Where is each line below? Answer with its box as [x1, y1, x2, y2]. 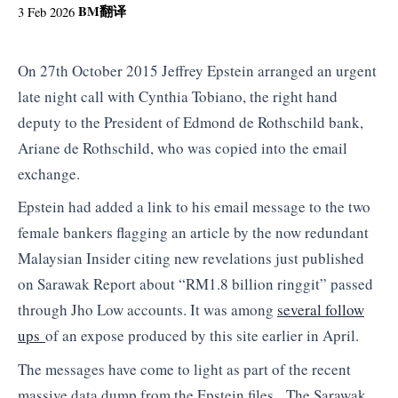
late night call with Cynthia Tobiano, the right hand [18, 85, 338, 107]
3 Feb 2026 [18, 3, 75, 20]
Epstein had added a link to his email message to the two [18, 196, 370, 218]
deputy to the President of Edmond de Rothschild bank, [18, 111, 363, 132]
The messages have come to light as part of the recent [18, 358, 351, 379]
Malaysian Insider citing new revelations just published [18, 248, 364, 269]
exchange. [18, 163, 80, 184]
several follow [277, 299, 364, 321]
